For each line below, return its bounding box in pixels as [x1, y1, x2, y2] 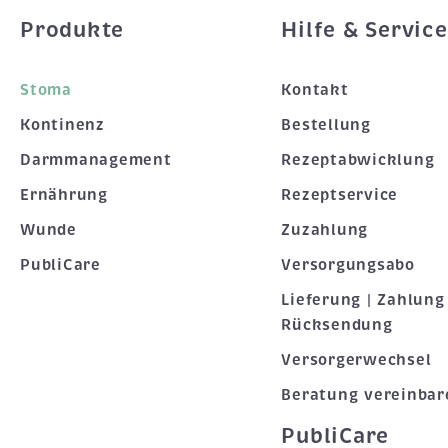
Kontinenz [20, 115, 105, 134]
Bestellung [281, 115, 371, 134]
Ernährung [20, 185, 108, 204]
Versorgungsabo [281, 255, 415, 274]
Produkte [20, 16, 124, 43]
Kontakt [281, 80, 349, 99]
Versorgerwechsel [281, 350, 432, 369]
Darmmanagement [20, 150, 172, 169]
